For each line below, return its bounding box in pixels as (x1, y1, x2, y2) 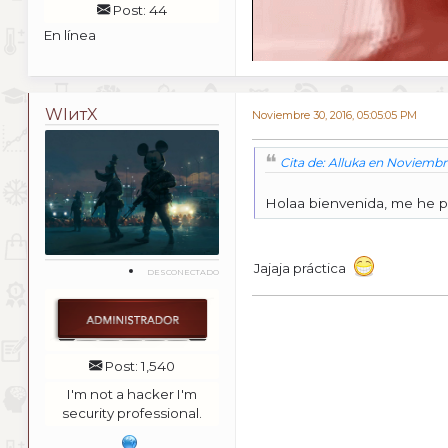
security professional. (62, 404, 202, 421)
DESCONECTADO (147, 267, 219, 278)
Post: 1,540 (102, 357, 175, 374)
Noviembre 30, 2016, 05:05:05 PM (252, 108, 417, 122)
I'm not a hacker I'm (67, 385, 197, 402)
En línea (44, 26, 96, 43)
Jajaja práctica (254, 260, 352, 277)
